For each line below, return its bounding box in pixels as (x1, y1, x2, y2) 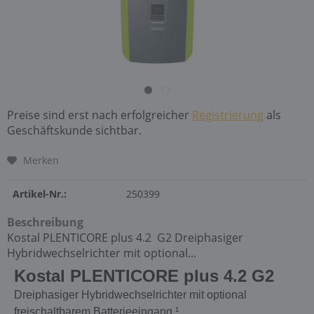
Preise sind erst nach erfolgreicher (7, 107, 192, 123)
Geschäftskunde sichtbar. (7, 123, 142, 138)
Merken (23, 153, 59, 167)
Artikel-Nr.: (13, 187, 67, 200)
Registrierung (192, 107, 264, 123)
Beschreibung (7, 214, 83, 230)
